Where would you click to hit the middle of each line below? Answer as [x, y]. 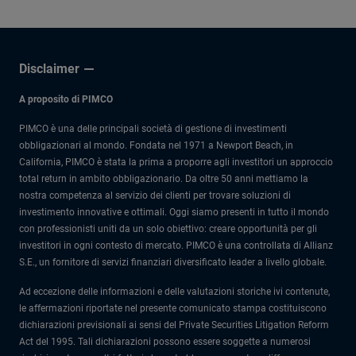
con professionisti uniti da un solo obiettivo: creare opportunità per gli [168, 229]
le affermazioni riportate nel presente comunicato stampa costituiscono [173, 308]
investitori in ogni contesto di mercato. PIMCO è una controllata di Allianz [176, 246]
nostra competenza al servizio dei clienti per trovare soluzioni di [155, 195]
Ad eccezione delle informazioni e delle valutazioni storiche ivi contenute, [174, 292]
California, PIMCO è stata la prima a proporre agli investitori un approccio [176, 162]
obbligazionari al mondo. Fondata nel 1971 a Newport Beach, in [156, 145]
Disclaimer [49, 69]
